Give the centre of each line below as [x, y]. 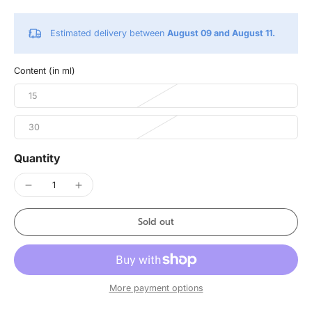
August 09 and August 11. [221, 33]
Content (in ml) [45, 71]
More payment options [156, 288]
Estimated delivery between [109, 33]
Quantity [37, 158]
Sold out [156, 222]
